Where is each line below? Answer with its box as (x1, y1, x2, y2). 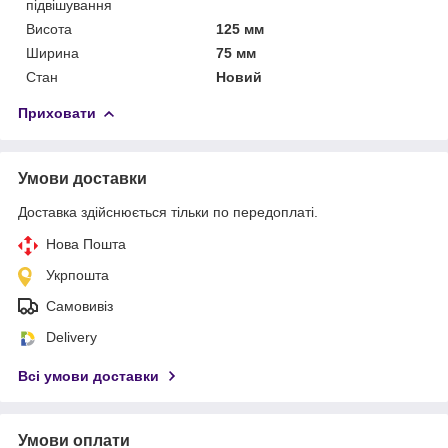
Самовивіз (46, 297, 113, 314)
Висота (26, 20, 72, 37)
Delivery (46, 328, 97, 345)
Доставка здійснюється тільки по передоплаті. (18, 203, 318, 220)
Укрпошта (46, 266, 109, 283)
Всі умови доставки (18, 367, 159, 384)
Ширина (26, 44, 79, 61)
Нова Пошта (46, 235, 126, 252)
